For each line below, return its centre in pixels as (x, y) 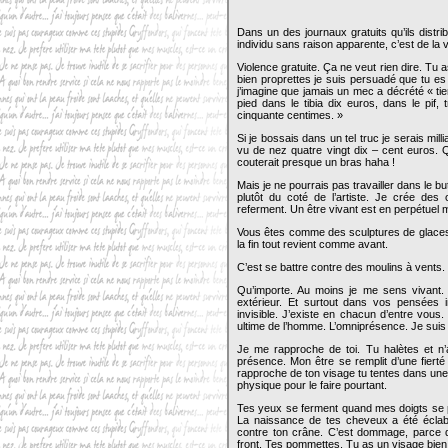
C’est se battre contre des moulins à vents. (341, 267)
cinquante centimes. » (290, 115)
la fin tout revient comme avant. (312, 244)
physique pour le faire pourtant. (312, 385)
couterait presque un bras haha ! (316, 162)
